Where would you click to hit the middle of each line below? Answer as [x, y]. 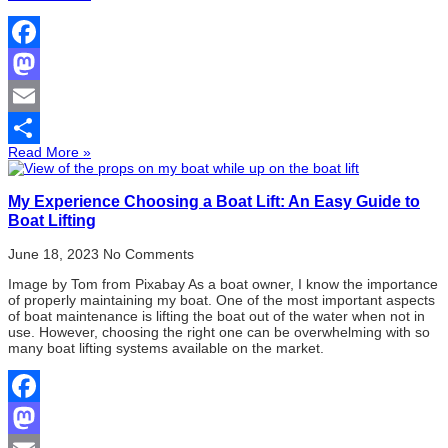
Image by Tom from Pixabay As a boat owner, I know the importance [223, 284]
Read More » [49, 151]
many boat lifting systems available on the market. [166, 348]
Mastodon [39, 95]
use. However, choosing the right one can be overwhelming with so [219, 332]
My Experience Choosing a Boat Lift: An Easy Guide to [214, 200]
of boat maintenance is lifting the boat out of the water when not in [216, 316]
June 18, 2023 [55, 254]
